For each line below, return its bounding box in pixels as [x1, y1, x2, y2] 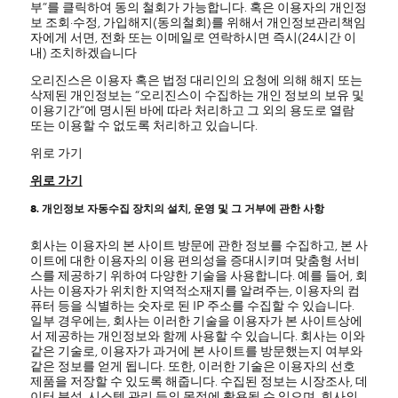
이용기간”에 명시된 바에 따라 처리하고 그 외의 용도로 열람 [29, 103, 354, 119]
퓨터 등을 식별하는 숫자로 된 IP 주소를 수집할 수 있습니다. [29, 298, 354, 314]
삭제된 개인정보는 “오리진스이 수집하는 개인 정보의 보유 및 [29, 88, 364, 104]
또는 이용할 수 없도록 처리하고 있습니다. [29, 118, 258, 134]
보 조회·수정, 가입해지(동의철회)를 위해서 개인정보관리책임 [29, 15, 366, 31]
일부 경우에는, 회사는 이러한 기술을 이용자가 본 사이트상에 [29, 314, 362, 330]
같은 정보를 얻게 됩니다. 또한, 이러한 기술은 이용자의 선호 [29, 359, 355, 375]
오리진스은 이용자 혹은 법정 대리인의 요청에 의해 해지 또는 [29, 73, 362, 89]
